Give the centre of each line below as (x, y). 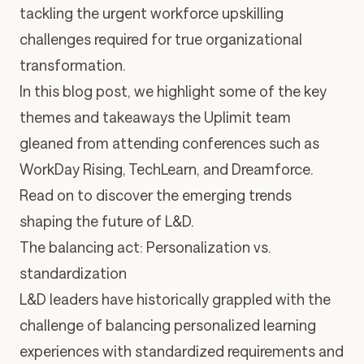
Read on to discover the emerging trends (156, 195)
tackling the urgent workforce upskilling (152, 13)
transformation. (72, 65)
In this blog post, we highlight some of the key (173, 91)
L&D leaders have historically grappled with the (175, 299)
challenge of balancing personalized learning (168, 325)
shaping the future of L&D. (106, 221)
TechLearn (162, 169)
